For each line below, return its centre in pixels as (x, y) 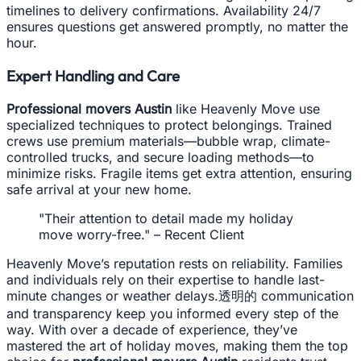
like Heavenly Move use (246, 108)
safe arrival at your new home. (99, 189)
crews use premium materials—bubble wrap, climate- (168, 141)
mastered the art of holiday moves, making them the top (177, 345)
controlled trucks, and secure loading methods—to (160, 157)
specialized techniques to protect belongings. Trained (169, 124)
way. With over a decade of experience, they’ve (152, 329)
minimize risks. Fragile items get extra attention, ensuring (179, 173)
